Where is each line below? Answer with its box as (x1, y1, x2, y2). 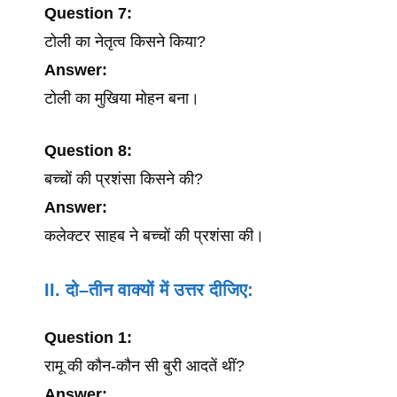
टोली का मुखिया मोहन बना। (44, 90, 199, 107)
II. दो (44, 280, 79, 300)
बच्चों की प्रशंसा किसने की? (44, 170, 203, 188)
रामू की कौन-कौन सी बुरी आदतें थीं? (44, 357, 245, 375)
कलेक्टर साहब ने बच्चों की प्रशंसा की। (44, 227, 264, 245)
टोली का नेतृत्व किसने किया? (44, 33, 206, 51)
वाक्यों (118, 280, 154, 300)
